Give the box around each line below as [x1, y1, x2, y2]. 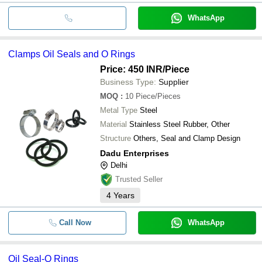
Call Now [58, 218, 91, 227]
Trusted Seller [115, 174, 163, 184]
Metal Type [100, 105, 137, 115]
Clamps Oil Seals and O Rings [8, 49, 135, 59]
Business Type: [100, 77, 156, 87]
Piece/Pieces [136, 91, 181, 101]
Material [100, 119, 127, 129]
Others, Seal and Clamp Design [133, 133, 240, 143]
